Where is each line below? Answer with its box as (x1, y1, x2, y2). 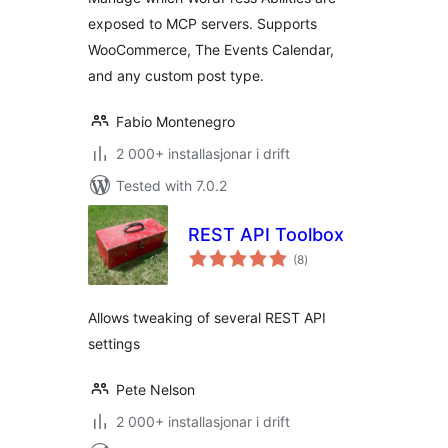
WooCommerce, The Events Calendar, (88, 41, 334, 58)
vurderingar (303, 245, 367, 260)
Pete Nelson (116, 381, 195, 398)
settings (88, 335, 140, 352)
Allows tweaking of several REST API (88, 309, 326, 326)
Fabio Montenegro (116, 113, 235, 130)
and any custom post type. (88, 67, 264, 84)
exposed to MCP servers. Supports (88, 15, 317, 32)
